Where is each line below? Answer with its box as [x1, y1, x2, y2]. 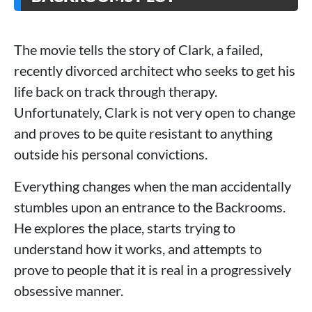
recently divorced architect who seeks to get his [14, 61, 295, 79]
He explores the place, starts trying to [14, 219, 235, 236]
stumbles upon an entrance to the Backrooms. [14, 198, 286, 215]
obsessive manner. [14, 281, 123, 299]
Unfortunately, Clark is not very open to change [14, 103, 295, 120]
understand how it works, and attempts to [14, 240, 262, 257]
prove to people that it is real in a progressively [14, 260, 291, 278]
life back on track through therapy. [14, 82, 217, 100]
